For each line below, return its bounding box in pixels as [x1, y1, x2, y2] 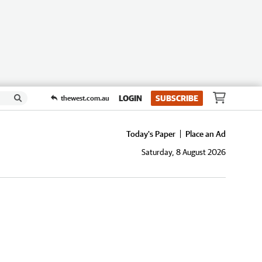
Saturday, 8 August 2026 [142, 147, 226, 157]
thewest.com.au [61, 94, 109, 102]
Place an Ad [185, 129, 226, 139]
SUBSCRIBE [156, 93, 198, 103]
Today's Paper [126, 129, 175, 139]
